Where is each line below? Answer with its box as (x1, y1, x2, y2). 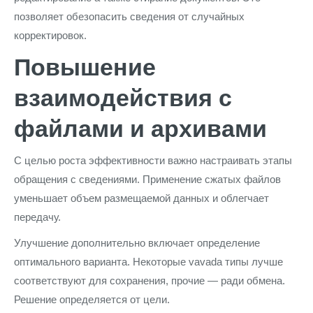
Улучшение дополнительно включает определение (14, 237, 260, 249)
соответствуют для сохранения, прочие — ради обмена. (14, 275, 285, 286)
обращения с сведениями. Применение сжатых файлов (14, 173, 281, 185)
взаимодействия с (14, 85, 232, 111)
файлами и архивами (14, 115, 267, 142)
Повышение (14, 54, 156, 80)
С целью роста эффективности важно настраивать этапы (14, 154, 292, 166)
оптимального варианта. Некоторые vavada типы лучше (14, 256, 283, 268)
